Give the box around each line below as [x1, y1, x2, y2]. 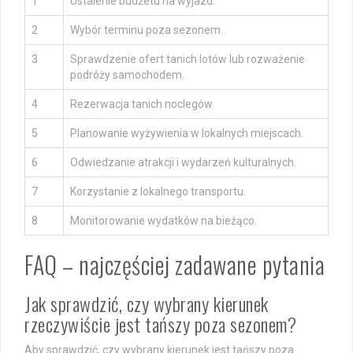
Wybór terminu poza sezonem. [70, 23, 223, 36]
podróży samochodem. [70, 68, 184, 81]
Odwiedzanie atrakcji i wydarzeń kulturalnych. [70, 155, 296, 169]
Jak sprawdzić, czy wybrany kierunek [24, 288, 269, 318]
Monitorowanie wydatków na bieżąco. [70, 214, 257, 227]
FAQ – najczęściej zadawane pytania [24, 246, 325, 282]
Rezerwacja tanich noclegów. [70, 97, 214, 110]
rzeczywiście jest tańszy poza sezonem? [24, 309, 296, 338]
